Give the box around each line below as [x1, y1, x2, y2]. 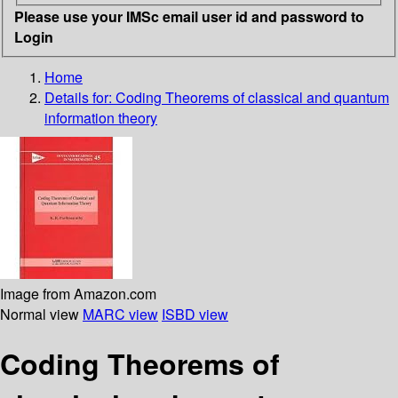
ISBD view [162, 303, 228, 324]
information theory [44, 107, 157, 128]
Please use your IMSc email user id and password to [14, 5, 364, 27]
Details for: [44, 86, 115, 107]
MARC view [83, 303, 158, 324]
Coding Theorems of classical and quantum [115, 86, 389, 107]
